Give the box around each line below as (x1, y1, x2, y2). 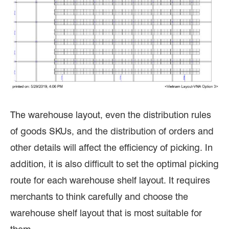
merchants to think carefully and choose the (10, 191, 188, 202)
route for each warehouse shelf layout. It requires (10, 175, 210, 186)
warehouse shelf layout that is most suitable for (10, 208, 202, 219)
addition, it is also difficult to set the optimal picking (10, 158, 219, 170)
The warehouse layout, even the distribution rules (10, 109, 211, 121)
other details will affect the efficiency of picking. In (10, 142, 213, 153)
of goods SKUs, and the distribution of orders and (10, 126, 214, 137)
